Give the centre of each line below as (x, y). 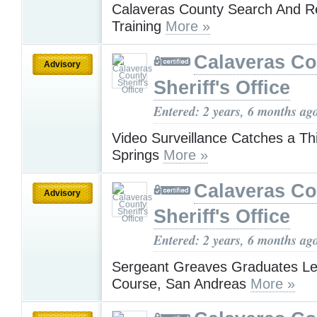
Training (139, 27)
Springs (138, 155)
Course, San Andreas (181, 283)
